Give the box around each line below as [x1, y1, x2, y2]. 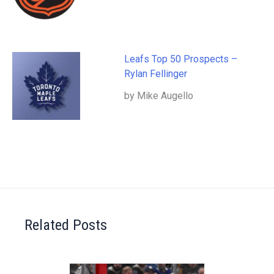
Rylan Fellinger [124, 68, 188, 80]
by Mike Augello [124, 90, 194, 102]
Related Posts [24, 216, 107, 234]
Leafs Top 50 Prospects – [124, 53, 240, 65]
